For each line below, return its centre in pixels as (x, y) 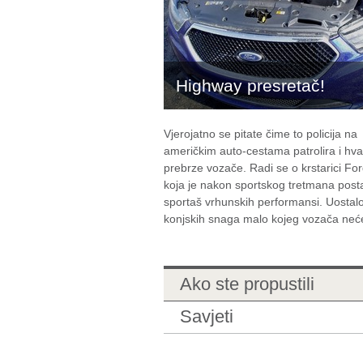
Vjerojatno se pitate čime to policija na (261, 134)
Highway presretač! (250, 85)
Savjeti (207, 316)
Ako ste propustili (247, 284)
